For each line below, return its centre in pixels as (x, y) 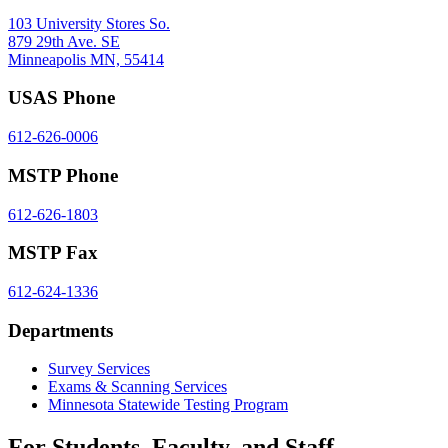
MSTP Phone (63, 175)
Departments (60, 330)
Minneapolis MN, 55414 (86, 59)
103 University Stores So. (89, 23)
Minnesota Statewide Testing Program (168, 405)
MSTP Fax (53, 253)
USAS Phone (61, 98)
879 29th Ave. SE (64, 41)
